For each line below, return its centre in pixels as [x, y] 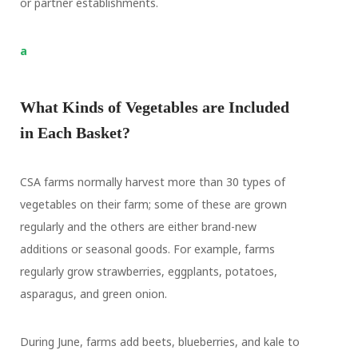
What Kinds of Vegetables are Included [154, 107]
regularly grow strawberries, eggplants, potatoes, [148, 271]
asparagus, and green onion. [93, 294]
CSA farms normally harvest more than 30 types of [152, 182]
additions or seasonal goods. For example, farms [147, 249]
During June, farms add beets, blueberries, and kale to [159, 342]
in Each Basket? [75, 133]
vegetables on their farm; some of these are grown [153, 204]
